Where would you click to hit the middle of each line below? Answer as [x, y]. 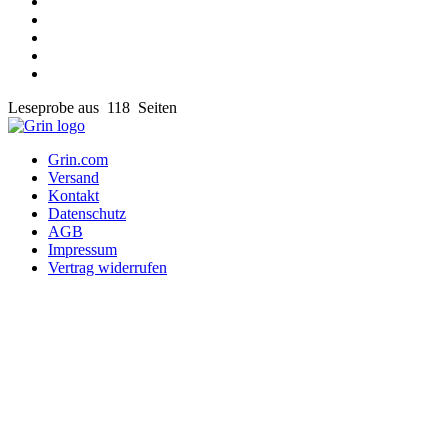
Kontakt [73, 196]
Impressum [82, 250]
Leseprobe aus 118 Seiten [92, 108]
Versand [73, 178]
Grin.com [78, 160]
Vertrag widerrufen [107, 268]
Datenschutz [87, 214]
